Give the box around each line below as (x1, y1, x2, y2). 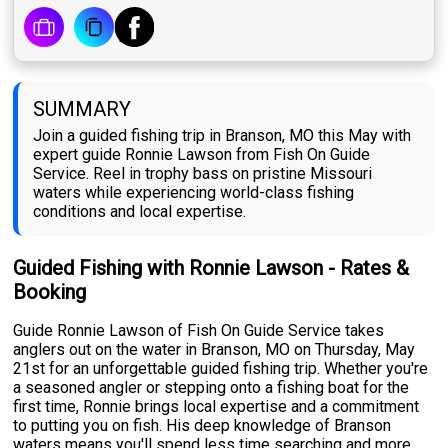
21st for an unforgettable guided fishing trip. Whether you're (13, 359, 429, 379)
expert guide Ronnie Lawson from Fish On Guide (33, 145, 371, 165)
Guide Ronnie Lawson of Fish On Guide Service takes (13, 321, 385, 341)
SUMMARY (33, 97, 132, 122)
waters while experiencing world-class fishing (33, 183, 355, 203)
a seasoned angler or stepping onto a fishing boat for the (13, 378, 410, 398)
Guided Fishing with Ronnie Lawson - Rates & (13, 256, 410, 281)
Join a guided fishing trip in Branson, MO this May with (33, 126, 412, 146)
